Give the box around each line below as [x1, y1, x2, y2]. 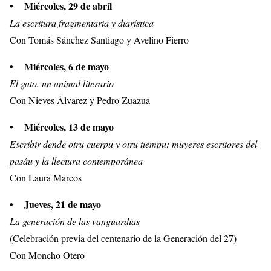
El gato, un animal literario [10, 77, 114, 90]
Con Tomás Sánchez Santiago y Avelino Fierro [10, 33, 189, 47]
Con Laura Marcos [10, 171, 82, 184]
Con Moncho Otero [10, 249, 85, 262]
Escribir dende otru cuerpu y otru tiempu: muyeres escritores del [10, 137, 257, 151]
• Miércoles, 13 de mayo [10, 120, 114, 134]
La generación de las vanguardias [10, 215, 140, 228]
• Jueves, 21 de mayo [10, 197, 101, 212]
